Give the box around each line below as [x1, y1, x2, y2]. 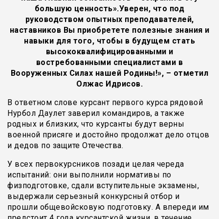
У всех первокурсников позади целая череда [7, 159, 184, 169]
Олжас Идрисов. [76, 79, 143, 89]
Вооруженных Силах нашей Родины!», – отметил [10, 68, 209, 78]
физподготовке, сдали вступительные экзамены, [7, 181, 199, 191]
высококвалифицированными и [45, 47, 174, 57]
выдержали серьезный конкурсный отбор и [7, 192, 179, 201]
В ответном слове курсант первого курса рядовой [7, 98, 203, 108]
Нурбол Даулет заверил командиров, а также [7, 109, 185, 118]
